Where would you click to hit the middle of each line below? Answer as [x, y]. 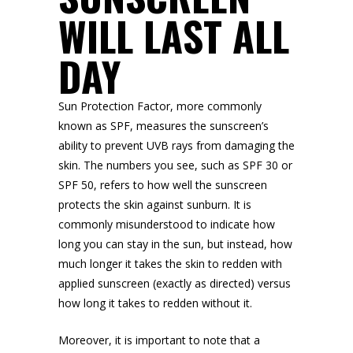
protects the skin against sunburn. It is [155, 204]
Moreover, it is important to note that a [159, 340]
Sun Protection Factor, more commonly [160, 106]
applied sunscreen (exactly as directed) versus [175, 283]
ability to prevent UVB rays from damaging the [176, 145]
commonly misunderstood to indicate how [167, 224]
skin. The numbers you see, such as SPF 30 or [175, 165]
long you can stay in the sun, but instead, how [175, 244]
